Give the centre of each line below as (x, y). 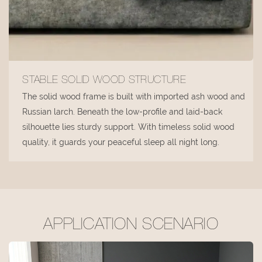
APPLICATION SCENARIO (131, 226)
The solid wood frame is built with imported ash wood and (134, 97)
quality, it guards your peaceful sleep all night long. (121, 142)
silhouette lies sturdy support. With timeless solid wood (129, 127)
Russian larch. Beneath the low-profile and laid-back (123, 112)
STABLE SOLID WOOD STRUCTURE (104, 81)
